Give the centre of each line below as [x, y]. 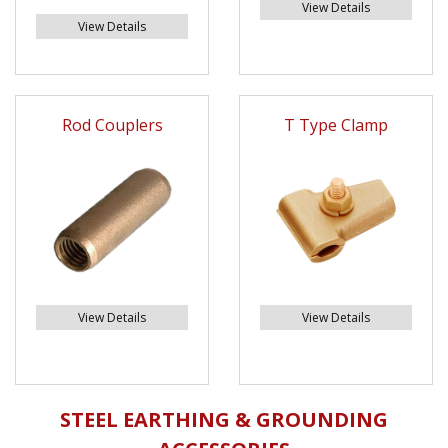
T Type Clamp [336, 125]
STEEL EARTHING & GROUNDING [224, 420]
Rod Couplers [112, 125]
